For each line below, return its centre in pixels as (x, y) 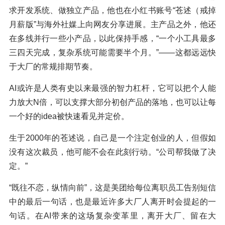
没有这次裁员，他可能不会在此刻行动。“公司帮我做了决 (113, 152)
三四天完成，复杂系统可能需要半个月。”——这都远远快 (113, 53)
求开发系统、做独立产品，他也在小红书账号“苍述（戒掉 (113, 11)
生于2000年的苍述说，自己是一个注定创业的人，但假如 (113, 138)
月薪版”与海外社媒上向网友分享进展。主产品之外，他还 (113, 25)
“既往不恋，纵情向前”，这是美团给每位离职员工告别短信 (113, 188)
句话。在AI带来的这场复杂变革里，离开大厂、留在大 (113, 216)
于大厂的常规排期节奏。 (53, 67)
